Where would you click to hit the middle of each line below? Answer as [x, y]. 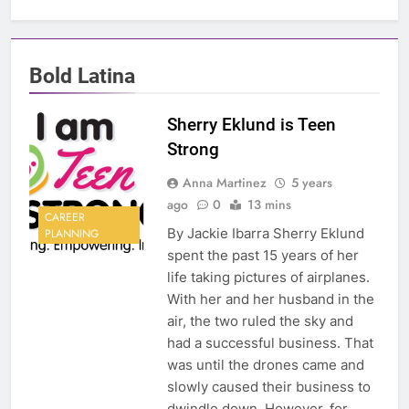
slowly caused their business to [268, 387]
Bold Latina [82, 76]
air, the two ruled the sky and [260, 321]
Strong [193, 150]
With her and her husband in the [270, 299]
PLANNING [72, 233]
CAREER [65, 217]
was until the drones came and [265, 365]
